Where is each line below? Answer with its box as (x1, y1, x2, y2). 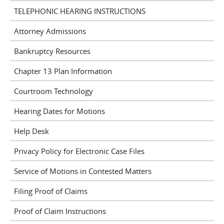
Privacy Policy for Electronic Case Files (13, 145, 144, 156)
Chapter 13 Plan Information (13, 65, 112, 76)
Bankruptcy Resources (13, 45, 90, 56)
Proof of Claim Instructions (13, 205, 106, 216)
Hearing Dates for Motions (13, 105, 105, 116)
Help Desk (13, 125, 49, 136)
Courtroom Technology (13, 85, 93, 96)
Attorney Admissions (13, 25, 86, 36)
